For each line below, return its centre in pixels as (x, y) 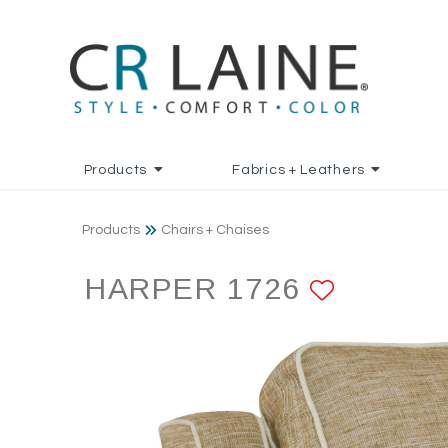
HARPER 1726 (197, 288)
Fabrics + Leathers (298, 170)
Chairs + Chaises (215, 230)
